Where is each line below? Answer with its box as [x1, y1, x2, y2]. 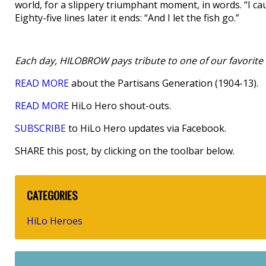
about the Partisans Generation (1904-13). [69, 77, 258, 90]
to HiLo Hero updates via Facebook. [66, 122, 226, 135]
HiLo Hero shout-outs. [69, 99, 171, 112]
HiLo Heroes [27, 214, 83, 227]
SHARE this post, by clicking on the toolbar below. [15, 144, 235, 157]
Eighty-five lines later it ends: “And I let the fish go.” [15, 11, 239, 24]
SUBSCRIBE [15, 122, 66, 135]
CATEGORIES [27, 187, 78, 203]
